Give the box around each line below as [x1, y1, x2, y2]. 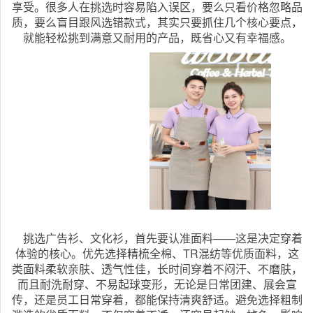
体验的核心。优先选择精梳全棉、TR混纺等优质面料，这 [15, 245, 299, 261]
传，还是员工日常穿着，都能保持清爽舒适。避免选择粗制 [11, 291, 303, 307]
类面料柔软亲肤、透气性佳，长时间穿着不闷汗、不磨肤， [11, 260, 303, 277]
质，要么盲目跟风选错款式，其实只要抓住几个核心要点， [11, 13, 303, 30]
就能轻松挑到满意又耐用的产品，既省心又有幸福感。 [22, 29, 291, 45]
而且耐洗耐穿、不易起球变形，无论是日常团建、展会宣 [17, 275, 297, 292]
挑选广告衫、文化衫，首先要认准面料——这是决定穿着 [11, 229, 303, 246]
